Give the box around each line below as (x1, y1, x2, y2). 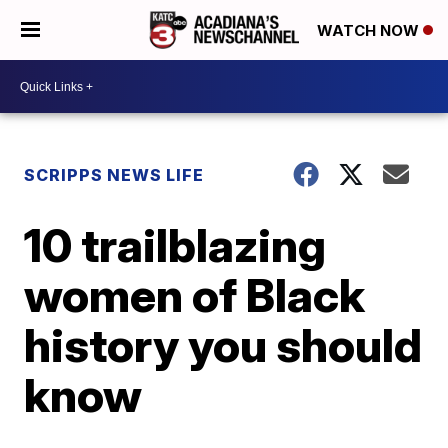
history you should (24, 317, 423, 373)
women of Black (24, 267, 366, 323)
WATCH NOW (317, 21, 423, 41)
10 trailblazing (24, 217, 327, 273)
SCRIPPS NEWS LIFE (24, 165, 205, 185)
